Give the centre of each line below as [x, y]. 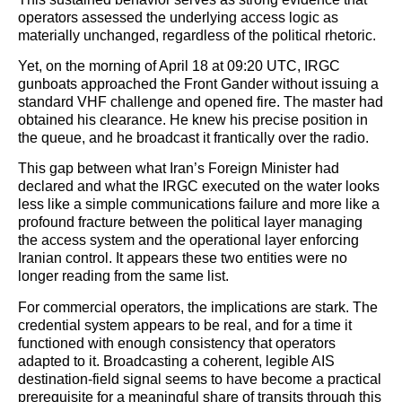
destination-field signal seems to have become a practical [200, 379]
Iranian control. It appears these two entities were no [183, 258]
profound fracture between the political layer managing [190, 223]
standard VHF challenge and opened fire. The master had [201, 102]
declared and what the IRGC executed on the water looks [199, 187]
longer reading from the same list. [123, 276]
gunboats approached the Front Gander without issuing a [198, 84]
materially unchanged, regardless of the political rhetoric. [197, 35]
